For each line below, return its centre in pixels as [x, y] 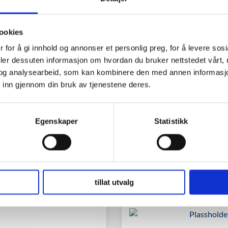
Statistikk [171, 121]
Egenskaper [56, 121]
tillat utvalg [114, 182]
